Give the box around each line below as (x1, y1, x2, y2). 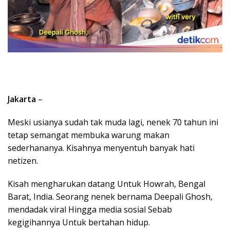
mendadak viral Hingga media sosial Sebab (8, 203, 172, 215)
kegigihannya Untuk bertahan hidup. (8, 216, 150, 228)
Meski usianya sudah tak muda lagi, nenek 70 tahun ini (8, 116, 218, 128)
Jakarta (8, 93, 36, 105)
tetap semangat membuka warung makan (8, 129, 169, 141)
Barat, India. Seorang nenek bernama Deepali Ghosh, (8, 190, 213, 202)
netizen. (8, 155, 38, 166)
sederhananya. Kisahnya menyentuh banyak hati (8, 142, 195, 154)
